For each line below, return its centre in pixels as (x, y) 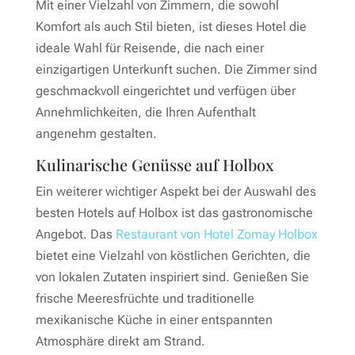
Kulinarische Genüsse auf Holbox (155, 164)
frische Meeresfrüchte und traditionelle (145, 298)
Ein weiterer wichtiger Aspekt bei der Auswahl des (176, 191)
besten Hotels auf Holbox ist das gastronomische (174, 212)
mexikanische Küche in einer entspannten (154, 319)
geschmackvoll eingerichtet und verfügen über (165, 90)
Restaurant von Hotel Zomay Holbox (216, 234)
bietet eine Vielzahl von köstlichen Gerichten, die (173, 255)
